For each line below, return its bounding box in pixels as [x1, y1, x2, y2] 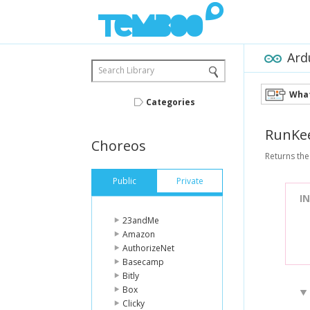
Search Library [98, 64, 154, 76]
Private [176, 175, 203, 187]
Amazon [122, 228, 155, 240]
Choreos [91, 136, 146, 155]
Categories [145, 96, 195, 108]
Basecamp [122, 256, 164, 268]
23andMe [122, 215, 159, 226]
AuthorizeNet [122, 242, 174, 254]
